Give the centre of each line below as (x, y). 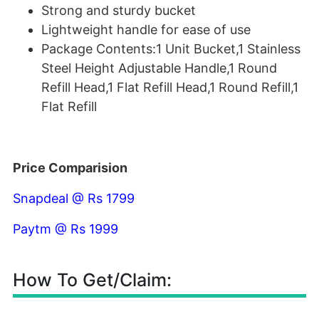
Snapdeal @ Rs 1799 (74, 198)
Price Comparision (70, 168)
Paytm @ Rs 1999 (66, 229)
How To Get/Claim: (92, 280)
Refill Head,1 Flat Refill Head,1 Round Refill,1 (170, 87)
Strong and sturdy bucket (119, 10)
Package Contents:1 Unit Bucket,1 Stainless (171, 49)
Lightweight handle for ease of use (146, 30)
